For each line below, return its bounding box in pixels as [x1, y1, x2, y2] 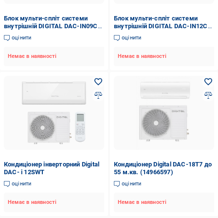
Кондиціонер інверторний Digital [4, 161, 100, 168]
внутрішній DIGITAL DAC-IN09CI [4, 22, 100, 30]
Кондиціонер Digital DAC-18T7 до [113, 161, 212, 168]
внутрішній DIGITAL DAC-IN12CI [113, 22, 210, 30]
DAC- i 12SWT [4, 168, 45, 176]
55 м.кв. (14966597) [113, 168, 173, 176]
